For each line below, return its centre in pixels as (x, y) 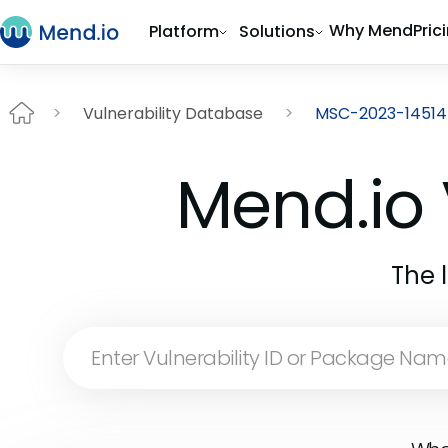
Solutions (277, 31)
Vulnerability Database (173, 113)
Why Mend (371, 30)
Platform (184, 31)
